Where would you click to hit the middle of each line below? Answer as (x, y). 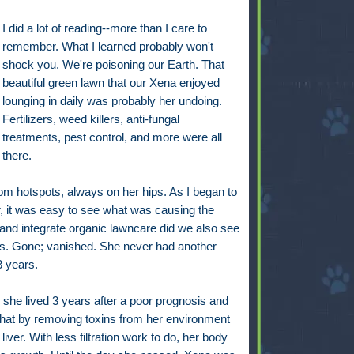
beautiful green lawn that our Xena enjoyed (111, 83)
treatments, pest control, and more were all (113, 138)
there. (17, 156)
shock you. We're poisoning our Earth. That (114, 65)
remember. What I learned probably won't (108, 47)
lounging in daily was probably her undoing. (113, 102)
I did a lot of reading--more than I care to (105, 29)
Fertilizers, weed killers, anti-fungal (91, 120)
